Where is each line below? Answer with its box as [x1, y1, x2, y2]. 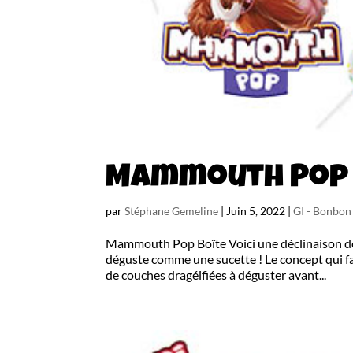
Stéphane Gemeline [124, 203, 219, 217]
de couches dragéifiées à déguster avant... [106, 266, 327, 282]
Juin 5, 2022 [226, 203, 286, 217]
